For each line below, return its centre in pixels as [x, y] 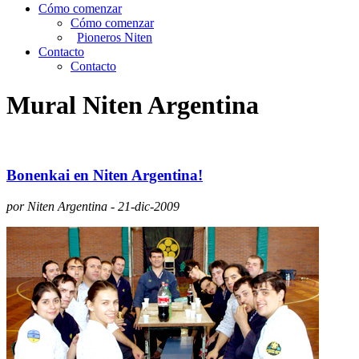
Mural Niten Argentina [133, 105]
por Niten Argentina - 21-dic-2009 [93, 207]
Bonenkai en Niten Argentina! [105, 175]
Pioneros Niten [115, 37]
